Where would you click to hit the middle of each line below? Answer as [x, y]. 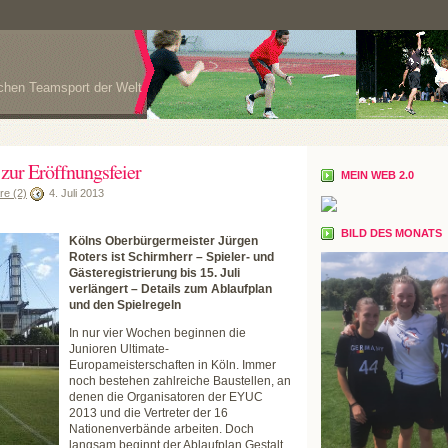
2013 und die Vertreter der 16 [148, 413]
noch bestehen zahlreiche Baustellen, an [180, 381]
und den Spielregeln [125, 305]
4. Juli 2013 [76, 193]
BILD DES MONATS [391, 233]
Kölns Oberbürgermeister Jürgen [163, 241]
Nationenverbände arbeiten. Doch [161, 429]
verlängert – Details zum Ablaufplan [170, 289]
